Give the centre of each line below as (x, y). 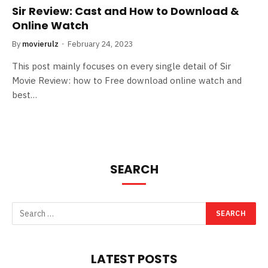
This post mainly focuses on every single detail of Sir (121, 66)
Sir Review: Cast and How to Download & (126, 11)
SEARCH (134, 169)
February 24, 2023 (100, 44)
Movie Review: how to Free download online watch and (127, 80)
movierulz (40, 44)
